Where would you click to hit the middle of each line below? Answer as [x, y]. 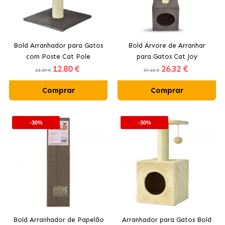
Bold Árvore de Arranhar [167, 45]
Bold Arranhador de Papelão [58, 219]
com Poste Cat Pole [58, 56]
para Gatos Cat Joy [167, 56]
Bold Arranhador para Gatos [58, 45]
